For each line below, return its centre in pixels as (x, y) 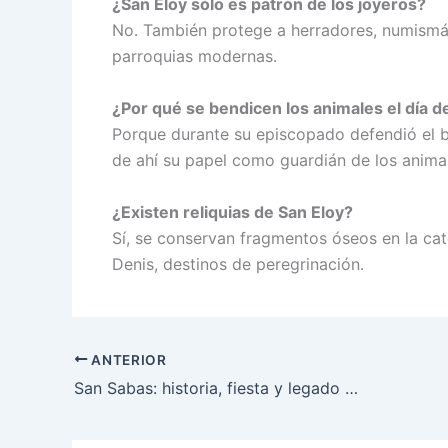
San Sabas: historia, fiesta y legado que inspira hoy (351, 388)
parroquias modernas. (194, 56)
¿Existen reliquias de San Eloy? (232, 211)
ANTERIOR (127, 359)
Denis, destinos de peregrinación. (238, 263)
